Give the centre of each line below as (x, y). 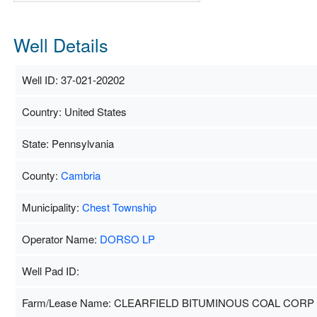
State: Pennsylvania (68, 143)
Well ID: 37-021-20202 (73, 79)
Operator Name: (60, 238)
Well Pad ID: (50, 270)
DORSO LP (127, 238)
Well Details (60, 44)
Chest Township (119, 207)
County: (41, 175)
